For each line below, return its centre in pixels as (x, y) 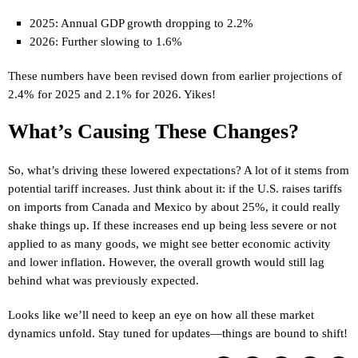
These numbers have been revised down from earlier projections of (175, 76)
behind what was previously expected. (103, 280)
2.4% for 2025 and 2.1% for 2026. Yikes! (112, 94)
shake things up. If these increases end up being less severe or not (172, 225)
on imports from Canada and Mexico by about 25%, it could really (174, 207)
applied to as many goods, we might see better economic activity (169, 243)
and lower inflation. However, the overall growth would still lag (166, 262)
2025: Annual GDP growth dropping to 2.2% (141, 23)
